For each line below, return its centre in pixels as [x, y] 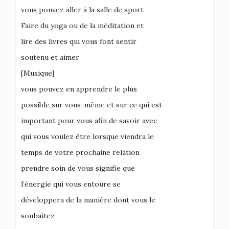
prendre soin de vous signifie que [78, 168]
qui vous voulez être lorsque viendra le [87, 136]
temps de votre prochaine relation [80, 152]
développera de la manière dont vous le [88, 200]
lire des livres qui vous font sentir [79, 41]
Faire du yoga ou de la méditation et [82, 26]
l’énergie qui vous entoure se [71, 184]
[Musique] [38, 73]
